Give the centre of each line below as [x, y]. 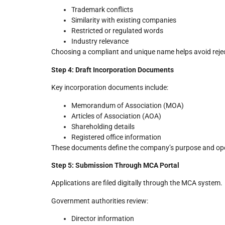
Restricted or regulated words [117, 31]
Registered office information [116, 137]
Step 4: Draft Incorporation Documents [113, 70]
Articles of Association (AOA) [116, 116]
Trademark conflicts [102, 10]
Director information [103, 219]
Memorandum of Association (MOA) [128, 105]
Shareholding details [103, 126]
